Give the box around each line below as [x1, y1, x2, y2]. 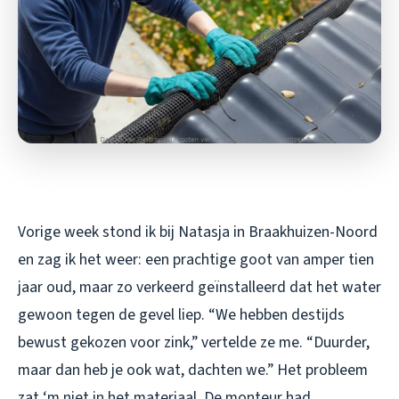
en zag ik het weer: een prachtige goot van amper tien [18, 248, 374, 271]
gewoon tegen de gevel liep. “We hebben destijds [18, 303, 345, 326]
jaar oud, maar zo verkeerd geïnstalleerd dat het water [18, 275, 381, 298]
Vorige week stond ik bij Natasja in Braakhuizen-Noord [18, 220, 378, 243]
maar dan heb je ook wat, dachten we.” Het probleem [18, 358, 368, 381]
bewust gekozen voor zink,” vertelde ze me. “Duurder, [18, 330, 370, 354]
